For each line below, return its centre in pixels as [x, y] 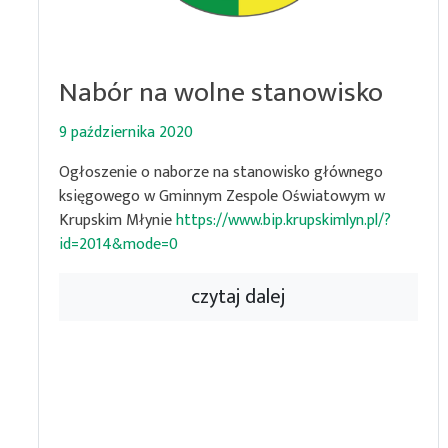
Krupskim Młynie [117, 220]
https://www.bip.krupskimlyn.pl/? [283, 220]
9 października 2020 [126, 132]
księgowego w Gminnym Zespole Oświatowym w [222, 196]
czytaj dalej [239, 296]
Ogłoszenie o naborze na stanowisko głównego [221, 172]
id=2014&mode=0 [118, 244]
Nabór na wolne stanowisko [221, 92]
